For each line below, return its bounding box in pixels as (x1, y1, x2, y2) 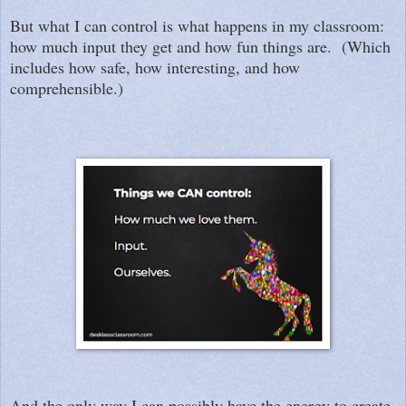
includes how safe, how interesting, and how (10, 55, 300, 78)
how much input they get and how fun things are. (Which (10, 34, 391, 57)
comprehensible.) (10, 76, 123, 99)
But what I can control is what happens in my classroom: (10, 14, 384, 36)
